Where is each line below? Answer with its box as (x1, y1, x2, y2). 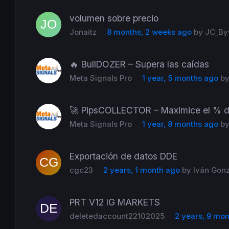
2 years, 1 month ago (103, 165, 180, 175)
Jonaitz (70, 27, 97, 37)
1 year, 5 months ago (142, 73, 218, 83)
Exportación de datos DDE (70, 150, 178, 162)
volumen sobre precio (70, 12, 159, 24)
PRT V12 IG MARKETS (70, 196, 161, 208)
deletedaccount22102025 (70, 211, 165, 221)
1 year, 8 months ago (142, 119, 218, 129)
